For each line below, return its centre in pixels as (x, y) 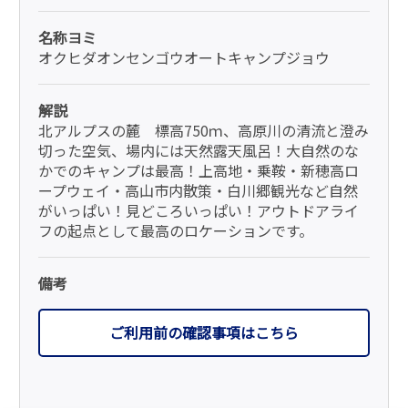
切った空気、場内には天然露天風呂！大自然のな (199, 151)
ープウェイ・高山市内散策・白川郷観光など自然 (199, 191)
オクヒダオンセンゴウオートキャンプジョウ (184, 58)
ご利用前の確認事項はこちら (204, 333)
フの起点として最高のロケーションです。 (176, 231)
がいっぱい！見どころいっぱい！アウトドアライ (199, 211)
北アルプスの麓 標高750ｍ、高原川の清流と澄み (204, 131)
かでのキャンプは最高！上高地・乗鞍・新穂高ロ (199, 171)
